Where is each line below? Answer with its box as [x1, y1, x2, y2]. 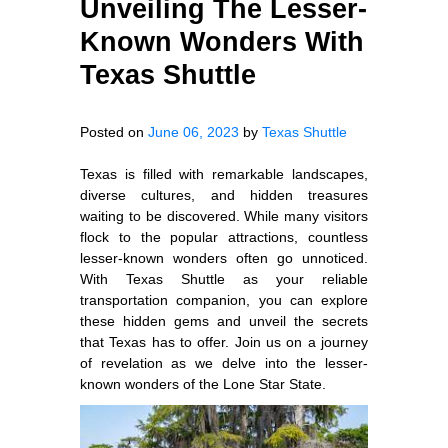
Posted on [80, 123, 148, 140]
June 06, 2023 [148, 123, 239, 140]
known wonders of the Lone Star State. [80, 375, 326, 392]
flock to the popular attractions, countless [80, 228, 368, 245]
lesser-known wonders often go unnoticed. [80, 249, 368, 266]
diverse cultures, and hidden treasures [80, 186, 368, 203]
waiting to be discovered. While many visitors [80, 207, 368, 224]
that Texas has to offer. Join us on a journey [80, 333, 368, 350]
